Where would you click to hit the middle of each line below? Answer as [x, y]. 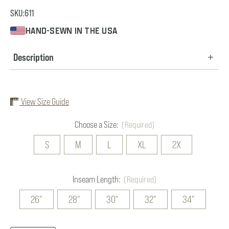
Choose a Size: [97, 125]
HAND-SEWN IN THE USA [71, 31]
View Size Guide [44, 102]
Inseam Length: [97, 179]
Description [33, 57]
